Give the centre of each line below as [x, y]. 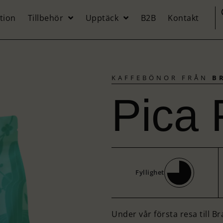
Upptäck [102, 18]
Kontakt [183, 18]
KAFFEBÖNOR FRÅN [162, 78]
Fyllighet [150, 172]
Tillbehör [46, 18]
